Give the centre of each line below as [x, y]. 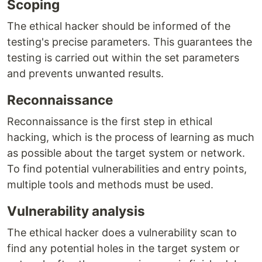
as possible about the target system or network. [126, 153]
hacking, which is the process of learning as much [131, 137]
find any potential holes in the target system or [123, 249]
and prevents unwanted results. [85, 74]
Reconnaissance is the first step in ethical [110, 122]
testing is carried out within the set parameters [123, 58]
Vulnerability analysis [76, 211]
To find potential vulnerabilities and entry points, [127, 169]
